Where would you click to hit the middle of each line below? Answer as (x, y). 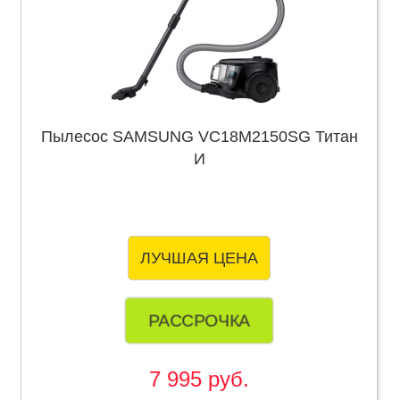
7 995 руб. (199, 379)
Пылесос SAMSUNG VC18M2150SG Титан (199, 137)
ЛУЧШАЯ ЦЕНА (199, 258)
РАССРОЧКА (199, 320)
